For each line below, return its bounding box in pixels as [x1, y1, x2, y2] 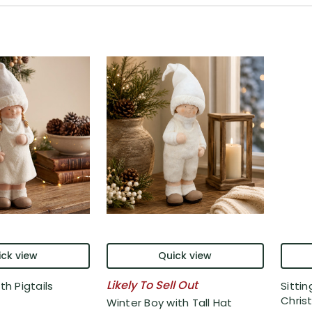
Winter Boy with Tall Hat [106, 295, 233, 311]
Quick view [158, 249, 212, 263]
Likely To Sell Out [106, 276, 198, 293]
